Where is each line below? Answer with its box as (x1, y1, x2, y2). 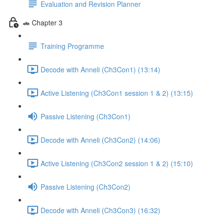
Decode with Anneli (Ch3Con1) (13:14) (41, 64, 160, 74)
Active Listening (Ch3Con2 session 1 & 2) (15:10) (41, 158, 193, 168)
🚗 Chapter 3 (23, 17, 63, 27)
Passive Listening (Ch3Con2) (41, 181, 131, 192)
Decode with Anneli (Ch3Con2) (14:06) (41, 134, 160, 145)
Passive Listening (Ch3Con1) (41, 111, 131, 121)
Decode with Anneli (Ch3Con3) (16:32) (41, 205, 160, 215)
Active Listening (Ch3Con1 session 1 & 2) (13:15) (41, 88, 193, 98)
